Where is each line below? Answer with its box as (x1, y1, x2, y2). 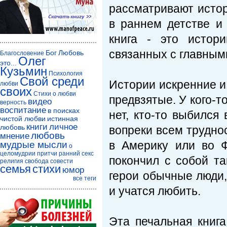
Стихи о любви (33, 90, 76, 97)
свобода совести (25, 158, 73, 165)
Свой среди (20, 74, 84, 88)
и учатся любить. (109, 184, 204, 198)
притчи (37, 150, 57, 157)
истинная (47, 115, 78, 123)
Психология (49, 70, 83, 77)
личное (49, 122, 78, 132)
